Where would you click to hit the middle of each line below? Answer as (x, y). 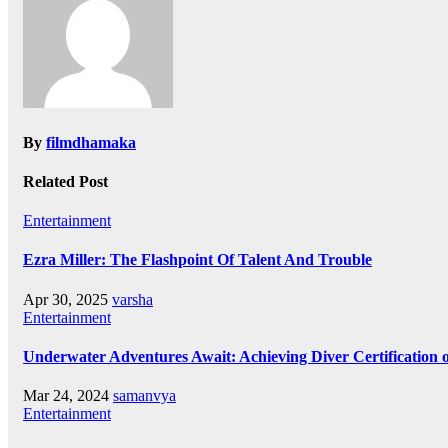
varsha (132, 299)
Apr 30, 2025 (67, 299)
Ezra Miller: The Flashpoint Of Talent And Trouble (197, 260)
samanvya (144, 396)
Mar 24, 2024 (68, 396)
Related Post (65, 181)
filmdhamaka (91, 142)
